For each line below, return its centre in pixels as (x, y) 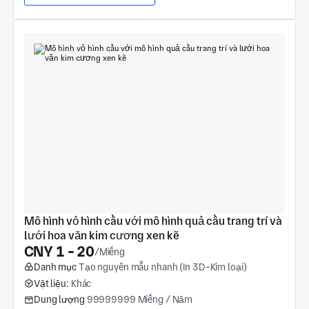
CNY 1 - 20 (59, 251)
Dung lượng (59, 300)
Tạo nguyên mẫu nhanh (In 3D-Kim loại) (162, 267)
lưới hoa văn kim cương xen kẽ (101, 235)
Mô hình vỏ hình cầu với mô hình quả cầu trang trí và (153, 221)
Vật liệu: (51, 283)
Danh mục (55, 267)
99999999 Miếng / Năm (140, 300)
